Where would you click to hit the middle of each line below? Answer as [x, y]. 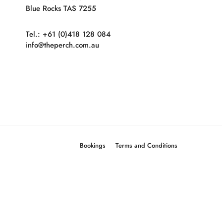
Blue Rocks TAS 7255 [61, 8]
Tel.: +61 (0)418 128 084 [68, 34]
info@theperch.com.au [63, 45]
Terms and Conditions [146, 145]
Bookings [93, 145]
